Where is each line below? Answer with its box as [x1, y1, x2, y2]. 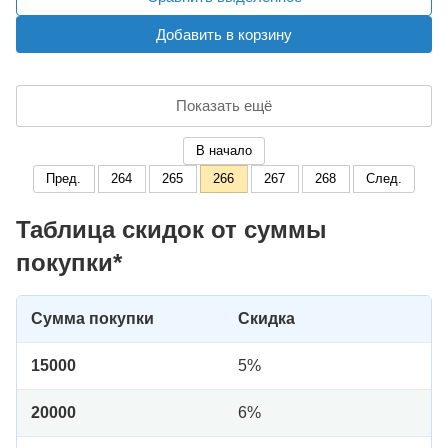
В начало [196, 143, 252, 159]
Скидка [238, 310, 295, 328]
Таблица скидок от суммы [16, 216, 327, 244]
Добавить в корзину [156, 26, 292, 44]
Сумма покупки [31, 310, 154, 328]
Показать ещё [176, 97, 272, 115]
